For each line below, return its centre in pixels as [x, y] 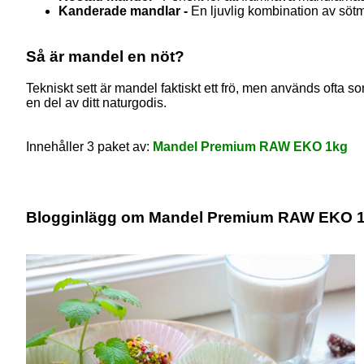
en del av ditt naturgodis [95, 103]
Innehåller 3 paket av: [88, 147]
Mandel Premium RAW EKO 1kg [250, 147]
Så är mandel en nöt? [105, 57]
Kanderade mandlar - [123, 11]
